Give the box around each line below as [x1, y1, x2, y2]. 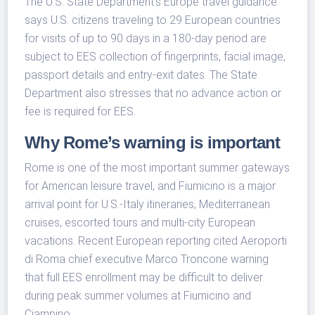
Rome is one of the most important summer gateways [25, 161, 290, 175]
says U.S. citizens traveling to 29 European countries [25, 13, 281, 27]
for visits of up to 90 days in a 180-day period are [25, 32, 267, 46]
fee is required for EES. [25, 105, 136, 119]
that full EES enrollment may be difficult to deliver [25, 271, 264, 285]
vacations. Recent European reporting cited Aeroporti [25, 234, 288, 248]
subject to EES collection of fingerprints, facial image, [25, 50, 286, 64]
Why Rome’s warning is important [25, 133, 281, 153]
